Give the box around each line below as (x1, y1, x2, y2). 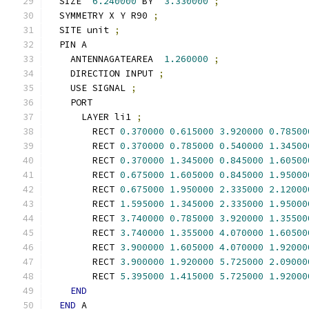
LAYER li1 (48, 111, 137, 123)
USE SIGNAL (48, 82, 131, 94)
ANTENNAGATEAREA (48, 53, 164, 65)
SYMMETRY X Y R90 (48, 10, 153, 21)
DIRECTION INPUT (48, 68, 159, 79)
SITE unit (48, 24, 114, 36)
